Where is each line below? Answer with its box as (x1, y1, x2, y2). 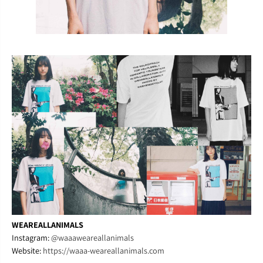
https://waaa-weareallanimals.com (43, 244, 164, 256)
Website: (12, 244, 43, 256)
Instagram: (12, 231, 51, 243)
